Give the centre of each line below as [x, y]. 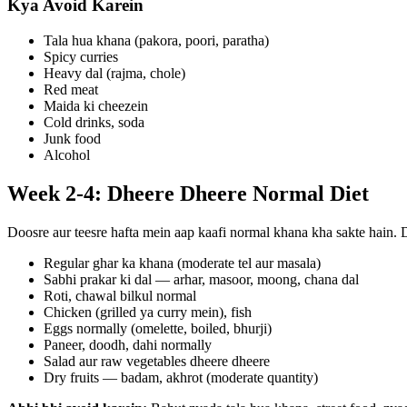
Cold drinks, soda [94, 122]
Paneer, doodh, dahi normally [128, 344]
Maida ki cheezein [96, 106]
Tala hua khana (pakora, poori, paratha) [156, 40]
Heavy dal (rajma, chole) [114, 73]
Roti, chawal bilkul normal [120, 295]
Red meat [71, 89]
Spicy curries [81, 57]
